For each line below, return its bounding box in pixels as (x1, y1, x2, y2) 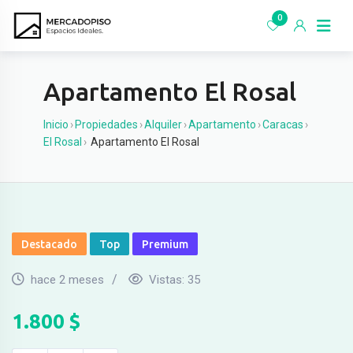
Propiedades (75, 118, 138, 131)
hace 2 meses (31, 273, 104, 287)
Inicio (43, 118, 69, 131)
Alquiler (144, 118, 182, 131)
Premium (142, 238, 188, 251)
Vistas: (149, 273, 188, 287)
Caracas (262, 118, 303, 131)
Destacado (21, 238, 77, 251)
